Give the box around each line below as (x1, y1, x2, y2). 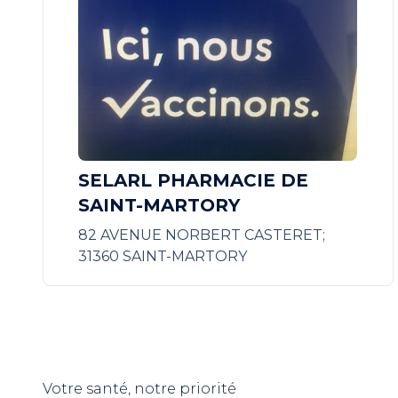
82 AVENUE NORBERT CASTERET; (78, 227, 326, 243)
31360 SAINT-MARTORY (78, 248, 248, 265)
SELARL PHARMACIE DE (78, 170, 309, 191)
